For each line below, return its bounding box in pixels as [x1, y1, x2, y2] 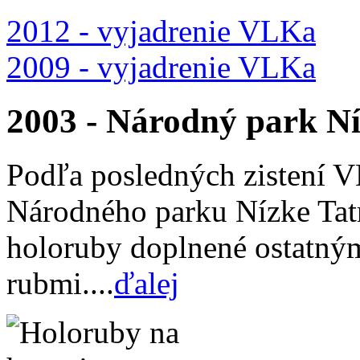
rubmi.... [6, 266, 114, 301]
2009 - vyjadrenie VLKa [6, 50, 316, 85]
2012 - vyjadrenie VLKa [6, 14, 316, 49]
